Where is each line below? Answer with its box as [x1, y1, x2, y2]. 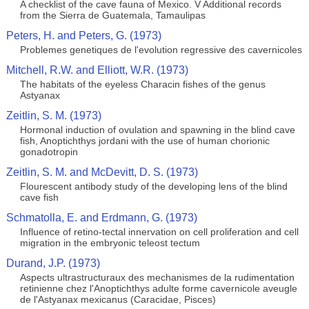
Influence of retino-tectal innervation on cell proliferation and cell [19, 226, 299, 237]
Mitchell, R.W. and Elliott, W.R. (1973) [6, 64, 188, 76]
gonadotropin [19, 146, 78, 157]
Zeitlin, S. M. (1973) [6, 110, 101, 121]
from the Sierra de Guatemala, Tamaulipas [19, 10, 206, 21]
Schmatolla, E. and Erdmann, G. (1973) [6, 212, 197, 223]
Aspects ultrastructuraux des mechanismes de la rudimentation [19, 272, 295, 283]
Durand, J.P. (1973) [6, 257, 100, 269]
